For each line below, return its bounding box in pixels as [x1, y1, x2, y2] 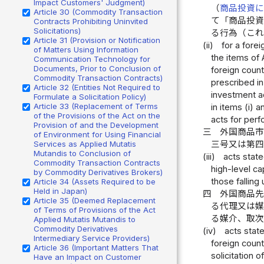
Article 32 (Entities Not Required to [34, 82, 160, 92]
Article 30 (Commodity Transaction [34, 6, 163, 16]
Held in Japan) [34, 186, 87, 196]
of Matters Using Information [34, 44, 138, 54]
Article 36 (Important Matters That [34, 242, 159, 252]
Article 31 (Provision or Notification [34, 35, 160, 45]
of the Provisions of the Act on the [34, 110, 160, 120]
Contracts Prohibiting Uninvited [34, 16, 148, 26]
